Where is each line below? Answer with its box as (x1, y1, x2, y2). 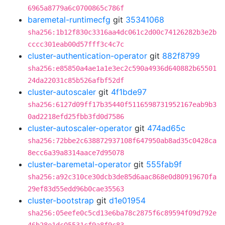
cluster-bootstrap (28, 195, 94, 205)
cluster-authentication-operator (28, 51, 147, 61)
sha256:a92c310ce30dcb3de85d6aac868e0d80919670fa (28, 173, 216, 181)
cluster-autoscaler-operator (28, 123, 132, 133)
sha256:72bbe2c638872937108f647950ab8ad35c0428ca (28, 137, 216, 145)
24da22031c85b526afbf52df (28, 76, 124, 84)
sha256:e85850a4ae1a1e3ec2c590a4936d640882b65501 (28, 64, 216, 72)
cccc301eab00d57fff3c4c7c (28, 40, 124, 48)
